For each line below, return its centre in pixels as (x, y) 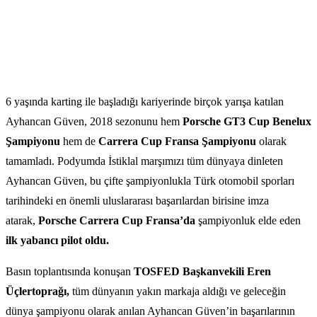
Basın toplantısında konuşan (70, 272)
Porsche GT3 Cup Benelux (247, 122)
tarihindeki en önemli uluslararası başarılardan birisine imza (137, 201)
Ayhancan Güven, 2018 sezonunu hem (94, 122)
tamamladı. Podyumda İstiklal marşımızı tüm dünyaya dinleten (144, 161)
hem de (79, 142)
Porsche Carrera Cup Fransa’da (117, 221)
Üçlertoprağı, (38, 292)
